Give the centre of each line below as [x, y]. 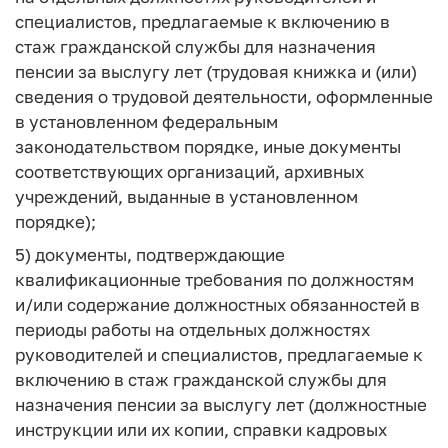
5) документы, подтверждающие [150, 254]
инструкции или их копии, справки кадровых [201, 429]
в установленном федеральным [146, 121]
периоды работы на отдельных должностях [192, 329]
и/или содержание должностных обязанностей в [217, 304]
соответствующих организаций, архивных [189, 171]
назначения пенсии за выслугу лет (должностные [221, 404]
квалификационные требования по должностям [214, 279]
